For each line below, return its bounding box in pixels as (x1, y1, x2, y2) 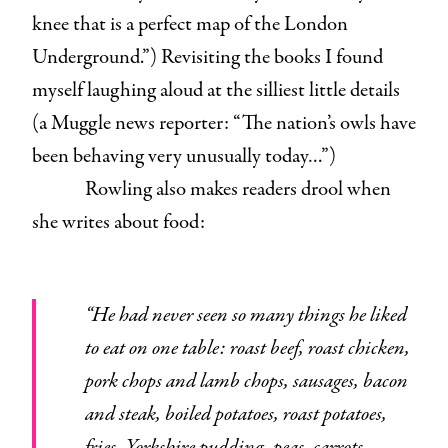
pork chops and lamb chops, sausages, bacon (84, 366, 408, 396)
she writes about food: (32, 207, 209, 237)
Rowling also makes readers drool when (84, 174, 391, 204)
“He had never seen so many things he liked (84, 300, 108, 330)
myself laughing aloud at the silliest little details (32, 75, 400, 105)
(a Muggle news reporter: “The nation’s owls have (32, 108, 416, 138)
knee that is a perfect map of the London (32, 9, 348, 39)
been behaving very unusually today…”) (32, 141, 340, 171)
